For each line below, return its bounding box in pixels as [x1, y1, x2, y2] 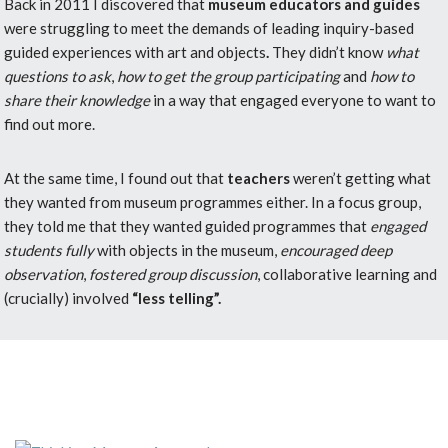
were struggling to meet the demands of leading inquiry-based [4, 19, 415, 37]
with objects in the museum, [94, 241, 281, 259]
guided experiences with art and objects [4, 43, 267, 61]
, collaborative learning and [257, 265, 438, 283]
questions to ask [4, 67, 112, 85]
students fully [4, 241, 95, 259]
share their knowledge [4, 91, 151, 109]
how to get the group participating [117, 67, 341, 85]
